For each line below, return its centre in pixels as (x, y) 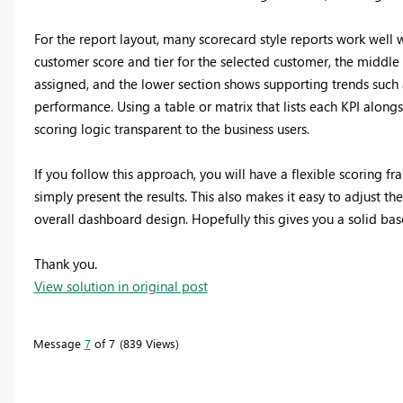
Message (58, 343)
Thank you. (65, 263)
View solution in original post (121, 286)
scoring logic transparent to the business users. (171, 128)
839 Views (149, 343)
